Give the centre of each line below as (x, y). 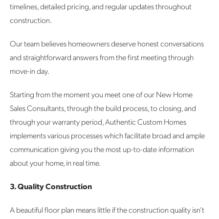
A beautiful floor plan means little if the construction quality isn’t (107, 209)
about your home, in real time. (56, 162)
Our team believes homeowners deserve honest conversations (107, 43)
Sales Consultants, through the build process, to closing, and (103, 108)
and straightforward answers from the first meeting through (102, 57)
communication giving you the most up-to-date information (102, 149)
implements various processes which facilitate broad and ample (107, 135)
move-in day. (30, 70)
